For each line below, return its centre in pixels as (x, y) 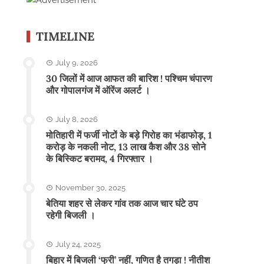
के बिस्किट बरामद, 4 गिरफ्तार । (100, 158)
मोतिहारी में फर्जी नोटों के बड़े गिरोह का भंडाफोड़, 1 (129, 135)
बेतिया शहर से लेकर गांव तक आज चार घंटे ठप (122, 203)
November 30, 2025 (91, 187)
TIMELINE (65, 36)
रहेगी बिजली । (71, 215)
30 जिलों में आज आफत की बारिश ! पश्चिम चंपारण (129, 78)
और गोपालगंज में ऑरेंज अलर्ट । (98, 90)
